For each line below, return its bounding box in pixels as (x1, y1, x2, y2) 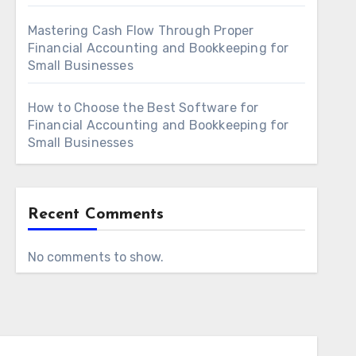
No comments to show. (27, 250, 164, 265)
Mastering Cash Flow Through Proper (27, 23, 254, 38)
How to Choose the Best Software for (27, 100, 259, 115)
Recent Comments (27, 207, 164, 222)
